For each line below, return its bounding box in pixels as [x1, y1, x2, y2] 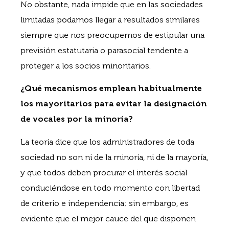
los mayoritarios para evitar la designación [20, 99, 207, 109]
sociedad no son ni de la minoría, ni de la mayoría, [20, 152, 208, 162]
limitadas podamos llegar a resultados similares [20, 14, 200, 25]
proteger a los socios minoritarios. [20, 60, 151, 71]
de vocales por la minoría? [20, 114, 133, 124]
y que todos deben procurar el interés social [20, 167, 187, 177]
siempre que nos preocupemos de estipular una [20, 30, 204, 40]
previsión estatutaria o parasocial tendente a [20, 45, 188, 55]
